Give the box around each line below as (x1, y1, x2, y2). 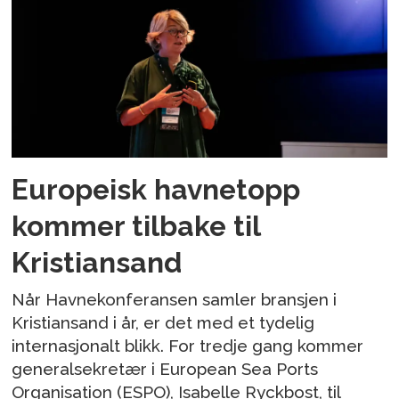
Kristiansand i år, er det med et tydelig (12, 313, 315, 333)
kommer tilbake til (12, 208, 261, 242)
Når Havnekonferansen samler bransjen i (12, 289, 338, 310)
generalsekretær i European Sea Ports (12, 359, 319, 379)
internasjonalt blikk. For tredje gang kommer (12, 336, 364, 356)
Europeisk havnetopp (12, 172, 301, 206)
